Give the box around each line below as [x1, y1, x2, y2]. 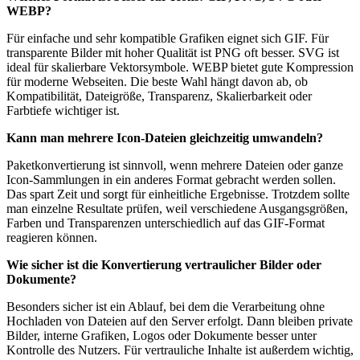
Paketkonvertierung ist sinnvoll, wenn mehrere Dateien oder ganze [6, 158, 343, 173]
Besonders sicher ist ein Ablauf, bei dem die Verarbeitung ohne [6, 300, 325, 314]
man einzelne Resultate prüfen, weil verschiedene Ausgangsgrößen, [6, 202, 348, 216]
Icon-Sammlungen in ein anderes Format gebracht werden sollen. [6, 173, 336, 187]
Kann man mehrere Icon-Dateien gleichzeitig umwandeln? [6, 131, 323, 145]
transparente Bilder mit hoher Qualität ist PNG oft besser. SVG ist [6, 46, 339, 60]
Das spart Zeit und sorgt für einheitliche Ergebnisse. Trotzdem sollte [6, 187, 350, 202]
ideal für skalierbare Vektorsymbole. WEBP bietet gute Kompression [6, 60, 354, 75]
